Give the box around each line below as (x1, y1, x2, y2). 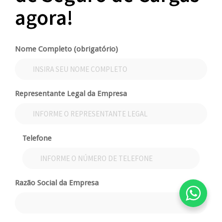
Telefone (22, 134, 52, 143)
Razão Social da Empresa (15, 178, 99, 188)
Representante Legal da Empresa (15, 89, 127, 99)
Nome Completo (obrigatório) (15, 45, 118, 54)
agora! (15, 4, 73, 31)
